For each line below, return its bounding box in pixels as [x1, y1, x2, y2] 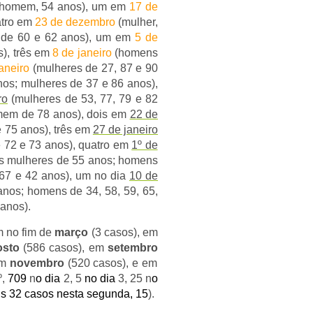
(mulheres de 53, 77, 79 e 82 [8, 93, 159, 105]
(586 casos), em [19, 242, 108, 254]
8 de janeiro [52, 47, 112, 59]
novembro [9, 257, 64, 269]
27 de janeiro [92, 124, 159, 136]
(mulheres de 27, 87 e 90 [29, 62, 159, 74]
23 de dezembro [34, 16, 115, 28]
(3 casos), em [88, 226, 159, 238]
